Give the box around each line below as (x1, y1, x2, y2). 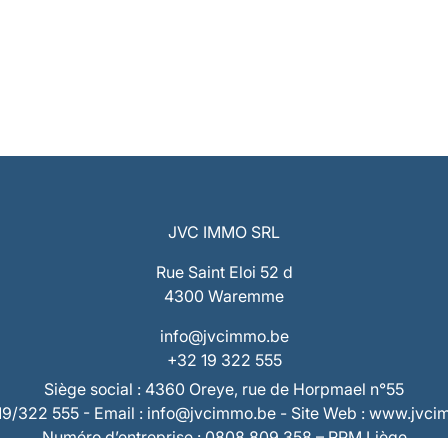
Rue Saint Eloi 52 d (155, 262, 293, 283)
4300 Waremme (164, 286, 284, 307)
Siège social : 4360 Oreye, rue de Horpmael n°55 (44, 378, 404, 399)
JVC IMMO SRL (168, 222, 280, 243)
